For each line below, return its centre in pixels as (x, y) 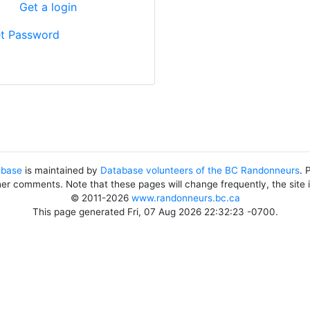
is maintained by (61, 170)
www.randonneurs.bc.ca (185, 198)
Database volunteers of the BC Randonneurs (200, 170)
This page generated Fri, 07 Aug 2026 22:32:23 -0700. (155, 212)
